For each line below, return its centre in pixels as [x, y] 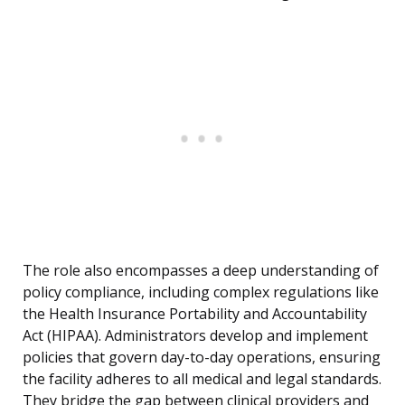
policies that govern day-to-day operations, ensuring [202, 358]
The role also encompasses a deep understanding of [201, 271]
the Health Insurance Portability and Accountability [195, 314]
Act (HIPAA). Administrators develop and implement [195, 336]
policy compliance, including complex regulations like [201, 292]
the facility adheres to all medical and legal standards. [202, 379]
